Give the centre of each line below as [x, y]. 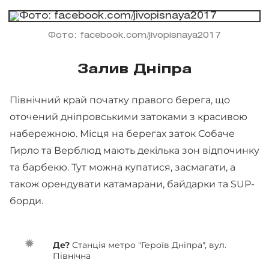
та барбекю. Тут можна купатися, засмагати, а [122, 167]
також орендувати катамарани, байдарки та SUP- [132, 184]
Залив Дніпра [134, 69]
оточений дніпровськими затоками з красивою [128, 116]
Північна [73, 255]
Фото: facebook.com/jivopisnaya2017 [134, 35]
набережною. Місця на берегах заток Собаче [122, 133]
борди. [28, 201]
